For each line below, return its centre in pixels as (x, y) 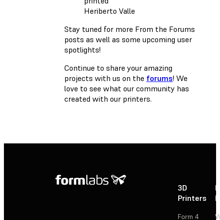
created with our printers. (108, 99)
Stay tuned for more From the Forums (130, 29)
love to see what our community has (127, 89)
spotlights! (82, 50)
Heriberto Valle (110, 11)
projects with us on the (105, 78)
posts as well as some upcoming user (128, 40)
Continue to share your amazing (118, 68)
